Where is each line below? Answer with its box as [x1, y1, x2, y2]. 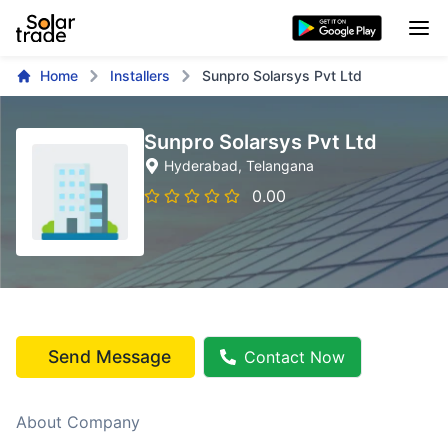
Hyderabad [164, 157, 238, 174]
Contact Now [244, 347, 345, 367]
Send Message [48, 346, 171, 367]
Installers [110, 67, 170, 84]
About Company [16, 412, 140, 432]
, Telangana [238, 157, 314, 174]
